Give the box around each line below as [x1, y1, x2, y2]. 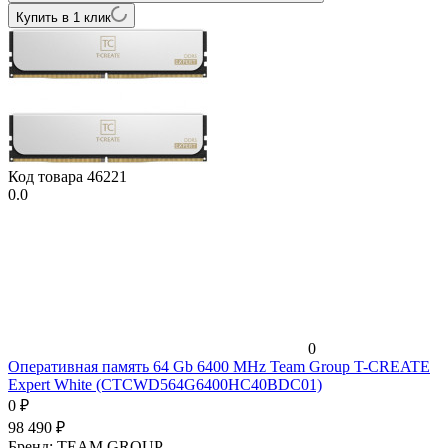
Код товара [8, 167, 87, 185]
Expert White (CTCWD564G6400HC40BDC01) [8, 375, 322, 393]
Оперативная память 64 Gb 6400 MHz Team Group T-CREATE [8, 357, 430, 375]
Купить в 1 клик [16, 9, 111, 25]
